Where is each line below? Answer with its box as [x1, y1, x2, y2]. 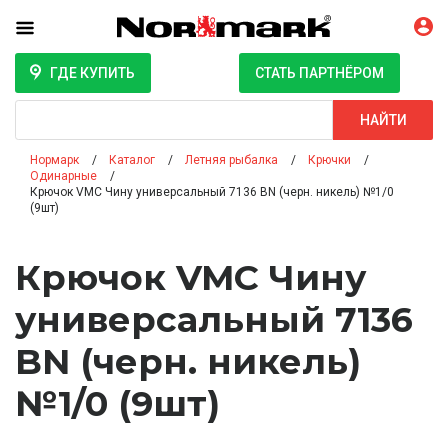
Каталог [109, 153, 155, 168]
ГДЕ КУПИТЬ [49, 65, 135, 82]
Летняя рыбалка [185, 153, 278, 168]
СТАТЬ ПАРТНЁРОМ [255, 65, 384, 82]
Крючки [308, 153, 351, 168]
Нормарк [30, 153, 79, 168]
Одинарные [30, 169, 97, 184]
